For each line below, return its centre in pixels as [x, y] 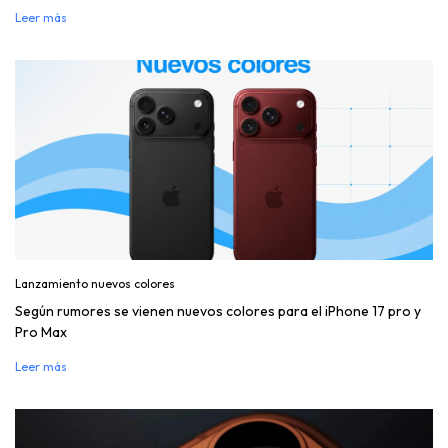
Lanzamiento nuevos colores [95, 283]
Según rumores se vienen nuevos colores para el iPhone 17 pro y [218, 311]
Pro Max [41, 332]
